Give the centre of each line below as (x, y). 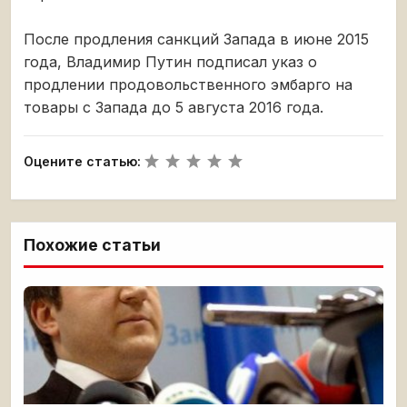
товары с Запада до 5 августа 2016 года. (174, 108)
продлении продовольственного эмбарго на (188, 85)
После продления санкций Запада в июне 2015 (196, 40)
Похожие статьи (92, 245)
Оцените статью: (82, 162)
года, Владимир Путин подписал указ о (170, 62)
